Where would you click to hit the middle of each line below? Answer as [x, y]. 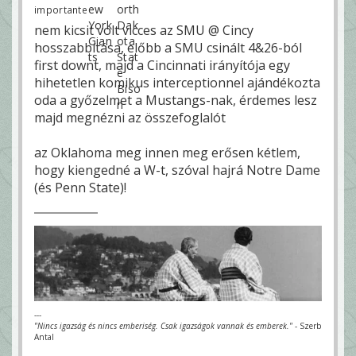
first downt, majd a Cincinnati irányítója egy [162, 65]
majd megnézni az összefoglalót [130, 117]
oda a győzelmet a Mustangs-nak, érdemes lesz [176, 100]
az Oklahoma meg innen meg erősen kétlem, [167, 152]
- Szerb [307, 325]
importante [61, 9]
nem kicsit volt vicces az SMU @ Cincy [144, 30]
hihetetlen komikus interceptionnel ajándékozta [177, 82]
